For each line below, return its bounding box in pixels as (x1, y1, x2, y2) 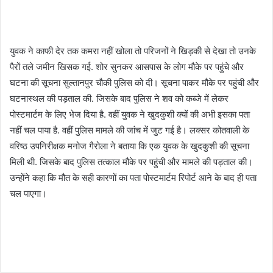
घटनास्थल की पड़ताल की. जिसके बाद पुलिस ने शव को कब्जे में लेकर (10, 93, 229, 104)
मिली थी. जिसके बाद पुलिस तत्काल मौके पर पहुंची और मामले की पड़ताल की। (10, 156, 253, 168)
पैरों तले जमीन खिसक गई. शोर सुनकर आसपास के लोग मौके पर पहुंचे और (10, 61, 244, 73)
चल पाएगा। (10, 188, 47, 199)
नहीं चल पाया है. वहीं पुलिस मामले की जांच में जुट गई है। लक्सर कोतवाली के (10, 124, 249, 136)
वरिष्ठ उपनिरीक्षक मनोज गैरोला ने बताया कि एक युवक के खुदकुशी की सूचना (10, 140, 249, 152)
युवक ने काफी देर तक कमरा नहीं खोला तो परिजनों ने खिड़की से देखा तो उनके (10, 45, 256, 57)
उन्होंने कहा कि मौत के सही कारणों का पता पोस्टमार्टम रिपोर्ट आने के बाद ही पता (10, 172, 257, 183)
